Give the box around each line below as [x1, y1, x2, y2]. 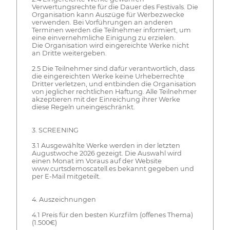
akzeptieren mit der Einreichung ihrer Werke [31, 95, 180, 104]
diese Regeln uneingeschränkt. [31, 103, 135, 111]
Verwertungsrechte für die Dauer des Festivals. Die [31, 3, 198, 11]
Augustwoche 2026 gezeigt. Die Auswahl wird [31, 149, 182, 158]
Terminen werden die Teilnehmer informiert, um [31, 26, 191, 34]
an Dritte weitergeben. [31, 49, 107, 57]
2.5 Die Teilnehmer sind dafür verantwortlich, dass [31, 65, 195, 73]
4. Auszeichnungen [31, 196, 96, 204]
